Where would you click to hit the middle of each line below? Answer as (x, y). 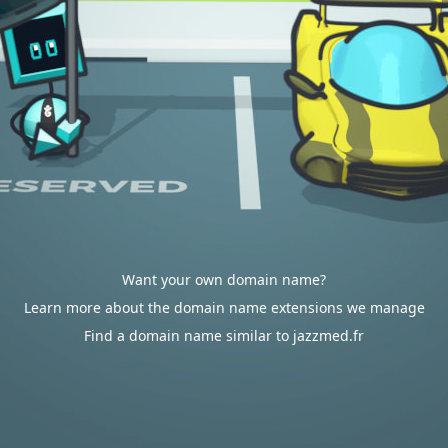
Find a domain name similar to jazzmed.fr (224, 335)
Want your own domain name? (224, 279)
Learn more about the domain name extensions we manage (224, 307)
